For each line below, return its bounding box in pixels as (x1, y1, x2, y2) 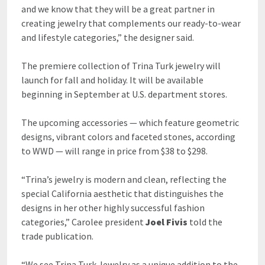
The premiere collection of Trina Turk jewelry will (21, 59, 221, 72)
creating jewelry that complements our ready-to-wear (21, 17, 241, 29)
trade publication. (21, 230, 93, 242)
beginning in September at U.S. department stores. (21, 88, 227, 100)
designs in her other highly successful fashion (21, 201, 205, 214)
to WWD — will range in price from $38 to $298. (21, 144, 208, 157)
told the (188, 215, 222, 228)
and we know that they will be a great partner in (21, 2, 215, 15)
